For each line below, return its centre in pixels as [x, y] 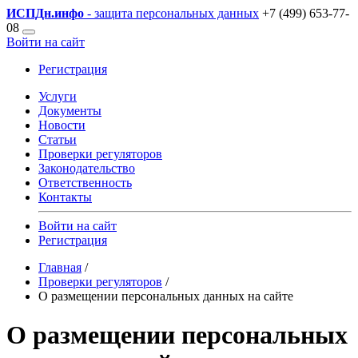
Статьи [58, 139]
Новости [62, 125]
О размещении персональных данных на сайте [166, 296]
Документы [70, 111]
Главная [60, 267]
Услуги [58, 96]
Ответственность [85, 183]
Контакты [65, 197]
